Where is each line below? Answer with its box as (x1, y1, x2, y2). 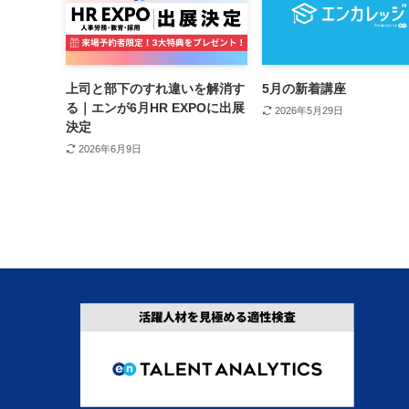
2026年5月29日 (274, 105, 343, 117)
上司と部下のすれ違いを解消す (66, 81, 245, 97)
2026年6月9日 (78, 143, 142, 155)
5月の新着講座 (262, 81, 346, 97)
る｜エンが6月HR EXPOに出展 (66, 100, 245, 116)
